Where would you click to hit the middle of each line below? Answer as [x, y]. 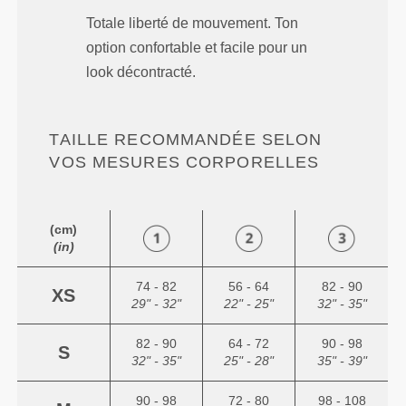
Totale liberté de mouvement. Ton [193, 24]
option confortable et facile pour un [197, 48]
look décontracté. [141, 72]
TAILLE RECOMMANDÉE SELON [186, 140]
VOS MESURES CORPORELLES [184, 163]
